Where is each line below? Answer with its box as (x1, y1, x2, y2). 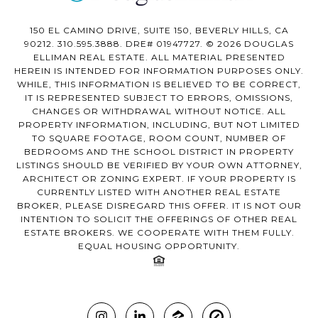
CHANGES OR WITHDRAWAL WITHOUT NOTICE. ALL (32, 106, 286, 117)
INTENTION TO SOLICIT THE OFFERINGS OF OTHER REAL (21, 214, 297, 225)
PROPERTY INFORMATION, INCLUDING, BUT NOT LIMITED (18, 119, 300, 131)
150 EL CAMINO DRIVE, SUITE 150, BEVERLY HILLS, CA (29, 25, 289, 36)
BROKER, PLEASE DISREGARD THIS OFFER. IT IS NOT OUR (16, 200, 302, 212)
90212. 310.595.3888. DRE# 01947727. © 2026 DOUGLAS (24, 38, 294, 50)
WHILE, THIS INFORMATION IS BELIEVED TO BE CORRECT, (17, 79, 301, 90)
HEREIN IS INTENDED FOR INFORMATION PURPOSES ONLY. (14, 65, 304, 77)
